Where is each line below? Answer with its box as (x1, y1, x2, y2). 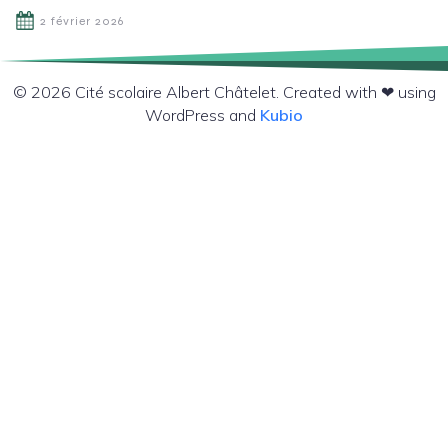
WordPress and (145, 105, 260, 126)
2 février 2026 (40, 14, 124, 29)
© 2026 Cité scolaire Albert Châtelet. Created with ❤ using (12, 82, 436, 103)
